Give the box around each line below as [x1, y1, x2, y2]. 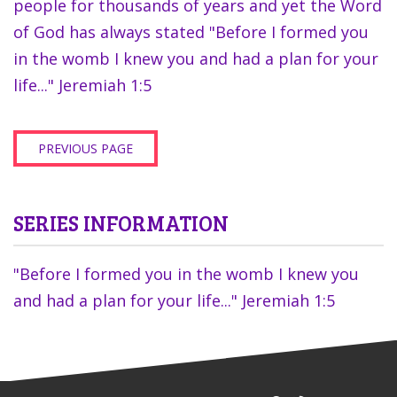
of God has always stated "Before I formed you [13, 20, 369, 43]
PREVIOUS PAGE [38, 139, 133, 157]
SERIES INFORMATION [13, 207, 229, 237]
